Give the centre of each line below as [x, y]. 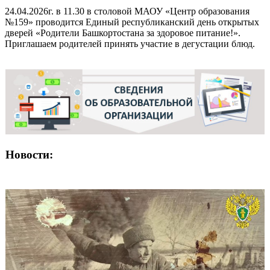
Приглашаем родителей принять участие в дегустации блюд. [130, 43]
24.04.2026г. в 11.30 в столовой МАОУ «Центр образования [127, 11]
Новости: [29, 154]
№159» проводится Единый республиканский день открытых [132, 22]
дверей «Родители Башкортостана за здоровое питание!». [123, 33]
